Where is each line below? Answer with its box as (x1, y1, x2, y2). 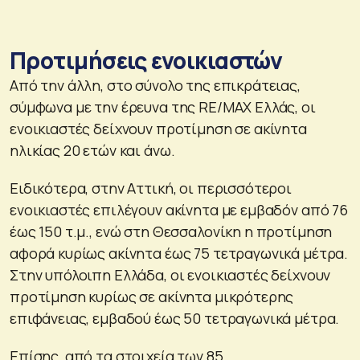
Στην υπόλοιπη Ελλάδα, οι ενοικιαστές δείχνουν (10, 264, 331, 284)
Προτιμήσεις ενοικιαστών (10, 44, 283, 76)
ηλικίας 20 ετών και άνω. (10, 140, 175, 160)
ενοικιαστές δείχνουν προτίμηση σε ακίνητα (10, 118, 307, 138)
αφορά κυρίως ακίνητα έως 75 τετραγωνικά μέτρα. (10, 243, 349, 263)
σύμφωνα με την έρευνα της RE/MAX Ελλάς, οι (10, 96, 316, 117)
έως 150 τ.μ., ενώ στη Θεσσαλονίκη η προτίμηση (10, 221, 333, 241)
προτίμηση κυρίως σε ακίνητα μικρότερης (10, 286, 294, 306)
